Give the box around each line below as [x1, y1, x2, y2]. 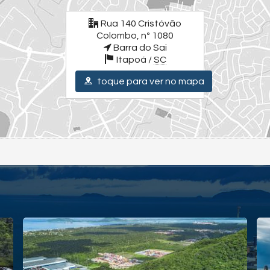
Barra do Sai [111, 43, 167, 52]
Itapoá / [116, 55, 154, 64]
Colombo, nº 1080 [96, 31, 174, 40]
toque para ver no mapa [95, 77, 204, 86]
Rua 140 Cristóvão [101, 19, 181, 28]
